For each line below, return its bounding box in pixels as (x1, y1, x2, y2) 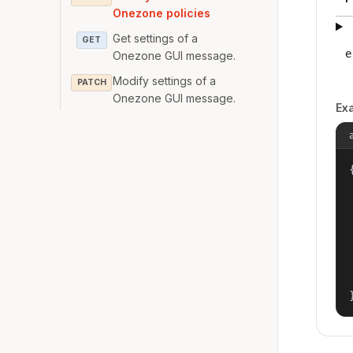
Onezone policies (113, 6, 211, 20)
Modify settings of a (113, 73, 217, 87)
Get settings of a (113, 31, 199, 45)
